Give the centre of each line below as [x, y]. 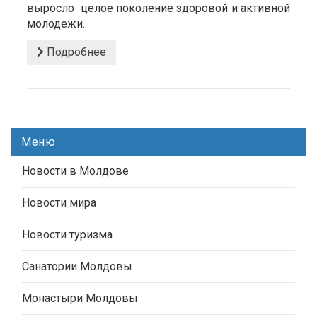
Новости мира [59, 202]
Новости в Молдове [75, 171]
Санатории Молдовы [77, 266]
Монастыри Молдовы [80, 298]
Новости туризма [67, 234]
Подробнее [75, 52]
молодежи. [56, 23]
